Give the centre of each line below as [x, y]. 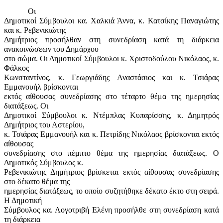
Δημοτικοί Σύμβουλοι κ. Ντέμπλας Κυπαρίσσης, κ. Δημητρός [111, 115]
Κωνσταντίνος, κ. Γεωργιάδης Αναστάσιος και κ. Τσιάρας [111, 77]
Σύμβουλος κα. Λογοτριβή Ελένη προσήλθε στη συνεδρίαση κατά [111, 210]
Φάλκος [16, 68]
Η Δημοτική [23, 200]
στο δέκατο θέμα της [37, 181]
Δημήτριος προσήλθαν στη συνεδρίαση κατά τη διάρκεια [111, 39]
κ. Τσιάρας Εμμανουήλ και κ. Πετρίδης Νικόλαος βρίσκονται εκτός [111, 134]
